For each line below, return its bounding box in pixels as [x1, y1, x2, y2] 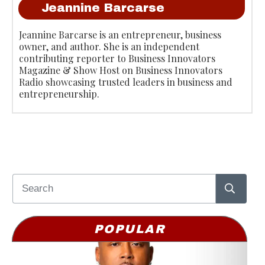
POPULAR [93, 222, 166, 235]
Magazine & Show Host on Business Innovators [19, 63, 222, 76]
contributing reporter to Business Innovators [19, 51, 215, 64]
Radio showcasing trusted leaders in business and [19, 75, 232, 88]
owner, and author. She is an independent [19, 40, 199, 53]
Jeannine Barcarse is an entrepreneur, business [19, 28, 221, 41]
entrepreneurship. [19, 87, 99, 100]
